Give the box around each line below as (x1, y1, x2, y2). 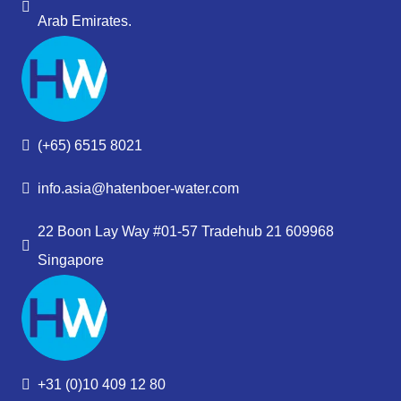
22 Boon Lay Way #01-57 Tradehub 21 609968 (38, 223, 334, 239)
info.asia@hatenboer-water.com (38, 180, 239, 196)
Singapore (38, 252, 104, 268)
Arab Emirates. (38, 13, 132, 29)
